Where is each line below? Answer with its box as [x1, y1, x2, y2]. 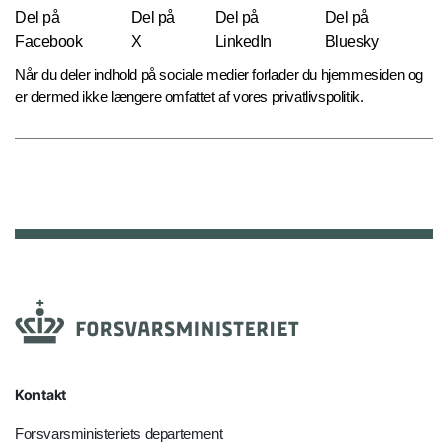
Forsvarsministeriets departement [15, 425, 223, 443]
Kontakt [15, 386, 66, 404]
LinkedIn [214, 33, 272, 51]
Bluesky [324, 33, 379, 51]
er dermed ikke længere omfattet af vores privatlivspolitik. [15, 88, 364, 106]
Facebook [15, 33, 82, 51]
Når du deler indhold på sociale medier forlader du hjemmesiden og [15, 66, 424, 84]
